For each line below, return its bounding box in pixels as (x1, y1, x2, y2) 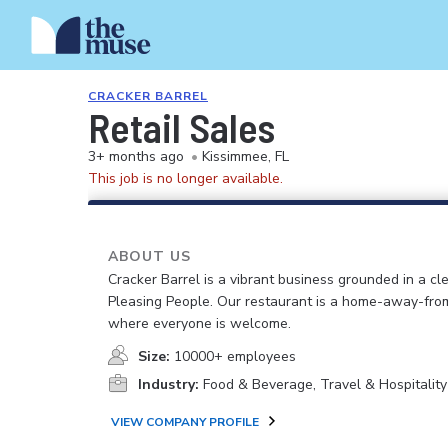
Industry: (138, 375, 199, 394)
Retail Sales (88, 103, 275, 151)
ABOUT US (108, 247, 191, 266)
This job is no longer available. (88, 169, 283, 188)
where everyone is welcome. (108, 314, 291, 333)
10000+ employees (174, 347, 296, 366)
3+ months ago (88, 147, 184, 166)
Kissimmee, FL (202, 147, 289, 166)
